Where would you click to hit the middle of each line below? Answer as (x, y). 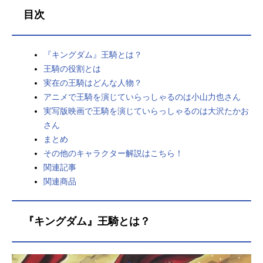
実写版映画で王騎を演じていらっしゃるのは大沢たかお (146, 111)
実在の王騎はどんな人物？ (93, 83)
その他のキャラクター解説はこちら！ (113, 154)
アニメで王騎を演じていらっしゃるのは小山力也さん (142, 97)
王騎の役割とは (72, 69)
